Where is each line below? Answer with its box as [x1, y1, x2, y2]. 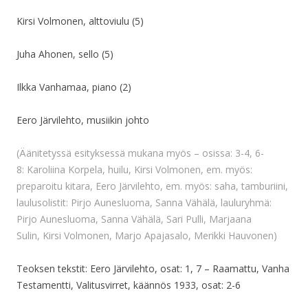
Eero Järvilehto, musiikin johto [16, 113, 149, 127]
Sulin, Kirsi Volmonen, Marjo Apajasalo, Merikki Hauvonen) [16, 229, 277, 243]
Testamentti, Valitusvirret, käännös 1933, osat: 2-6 [16, 278, 241, 292]
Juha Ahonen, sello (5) [16, 47, 113, 61]
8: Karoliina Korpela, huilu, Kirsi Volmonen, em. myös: [16, 163, 252, 177]
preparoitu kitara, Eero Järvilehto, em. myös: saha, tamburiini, [16, 179, 288, 193]
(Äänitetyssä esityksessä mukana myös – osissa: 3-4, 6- [16, 146, 264, 160]
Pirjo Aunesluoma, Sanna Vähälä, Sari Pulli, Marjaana [16, 212, 252, 226]
